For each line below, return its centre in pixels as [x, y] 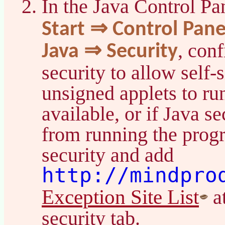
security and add [108, 155]
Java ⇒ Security [110, 52]
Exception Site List [120, 197]
